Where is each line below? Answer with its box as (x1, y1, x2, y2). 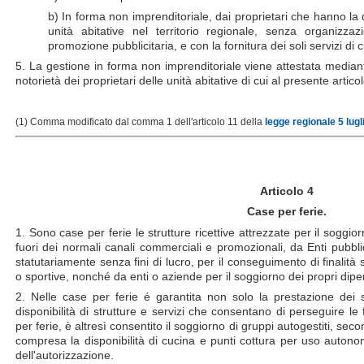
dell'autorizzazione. (15, 348, 114, 362)
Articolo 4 (259, 184, 314, 198)
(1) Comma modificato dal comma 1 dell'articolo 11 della (15, 116, 265, 128)
